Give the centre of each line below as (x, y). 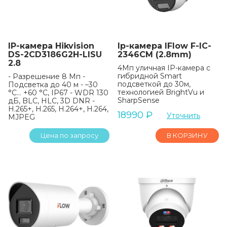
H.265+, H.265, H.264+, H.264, (58, 109)
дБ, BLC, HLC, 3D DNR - (51, 101)
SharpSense (139, 100)
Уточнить (183, 116)
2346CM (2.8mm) (155, 54)
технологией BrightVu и (161, 92)
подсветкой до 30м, (154, 84)
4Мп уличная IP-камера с (164, 68)
